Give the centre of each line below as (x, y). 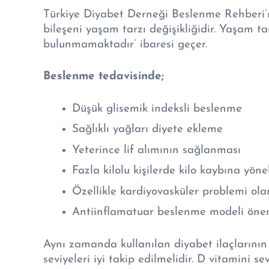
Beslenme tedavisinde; (104, 77)
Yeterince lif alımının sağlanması (156, 150)
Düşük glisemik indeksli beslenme (157, 109)
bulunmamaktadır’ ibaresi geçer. (125, 44)
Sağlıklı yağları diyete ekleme (147, 130)
